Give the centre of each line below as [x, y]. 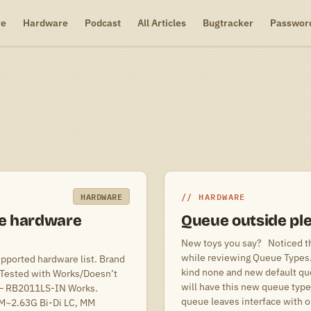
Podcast [102, 23]
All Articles [161, 23]
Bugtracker [228, 23]
